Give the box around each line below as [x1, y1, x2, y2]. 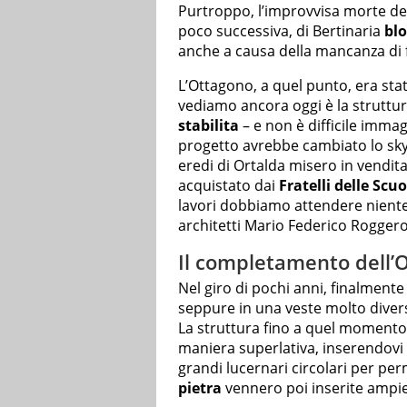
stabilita [178, 114, 239, 135]
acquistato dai [178, 174, 279, 195]
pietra [178, 378, 222, 399]
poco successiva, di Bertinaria [178, 20, 384, 41]
